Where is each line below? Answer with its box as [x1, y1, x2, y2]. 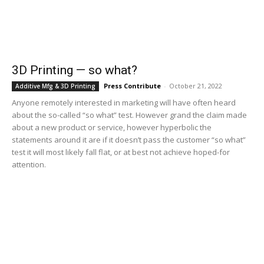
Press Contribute [104, 81, 161, 90]
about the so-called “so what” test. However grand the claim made [12, 110, 247, 120]
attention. [12, 159, 46, 170]
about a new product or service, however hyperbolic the [12, 122, 212, 133]
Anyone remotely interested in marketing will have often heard [12, 97, 236, 108]
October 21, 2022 [169, 81, 222, 90]
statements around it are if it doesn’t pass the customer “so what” [12, 134, 246, 145]
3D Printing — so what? [12, 63, 137, 77]
